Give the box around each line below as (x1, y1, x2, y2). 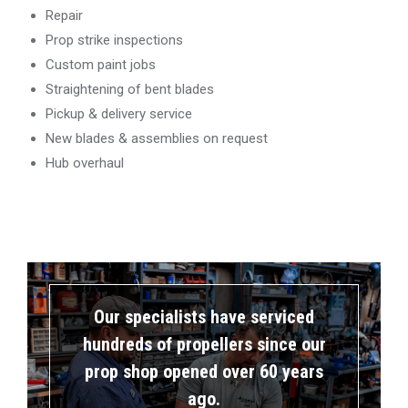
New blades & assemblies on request (46, 129, 268, 147)
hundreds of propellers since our (82, 332, 326, 355)
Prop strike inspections (46, 31, 183, 48)
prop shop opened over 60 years (85, 360, 323, 382)
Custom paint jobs (46, 56, 156, 73)
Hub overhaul (46, 154, 124, 171)
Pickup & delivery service (46, 105, 192, 122)
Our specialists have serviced (94, 305, 314, 328)
